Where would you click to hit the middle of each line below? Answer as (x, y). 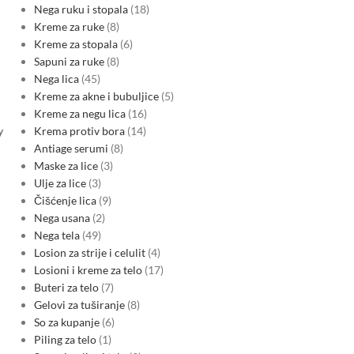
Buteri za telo (66, 287)
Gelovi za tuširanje (79, 305)
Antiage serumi (71, 148)
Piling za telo (65, 339)
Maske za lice (66, 166)
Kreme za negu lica (79, 113)
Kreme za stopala (75, 44)
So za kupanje (66, 322)
